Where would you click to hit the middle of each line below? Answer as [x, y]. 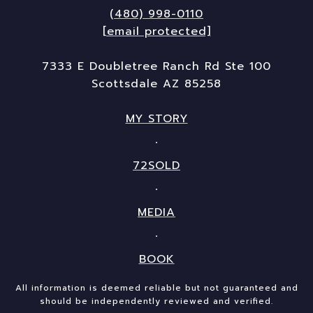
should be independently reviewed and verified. [156, 301]
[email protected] [156, 31]
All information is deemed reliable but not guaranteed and [156, 288]
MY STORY [156, 119]
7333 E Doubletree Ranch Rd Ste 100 [156, 66]
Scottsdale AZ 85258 [156, 84]
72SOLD [156, 166]
